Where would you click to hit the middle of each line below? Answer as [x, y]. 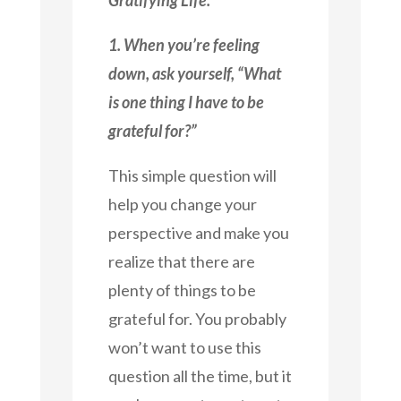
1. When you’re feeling [183, 44]
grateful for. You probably [197, 318]
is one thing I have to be [186, 102]
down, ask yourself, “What [194, 73]
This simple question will [192, 175]
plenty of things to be [182, 290]
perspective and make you [198, 232]
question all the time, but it [200, 375]
